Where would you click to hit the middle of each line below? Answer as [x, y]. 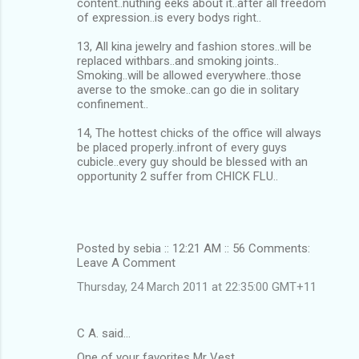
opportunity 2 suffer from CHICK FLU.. [177, 176]
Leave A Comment [126, 262]
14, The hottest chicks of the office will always [199, 133]
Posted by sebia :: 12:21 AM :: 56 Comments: [194, 248]
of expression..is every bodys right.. [169, 17]
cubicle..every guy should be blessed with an [192, 161]
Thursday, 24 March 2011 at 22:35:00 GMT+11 [197, 286]
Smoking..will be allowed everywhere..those [189, 75]
